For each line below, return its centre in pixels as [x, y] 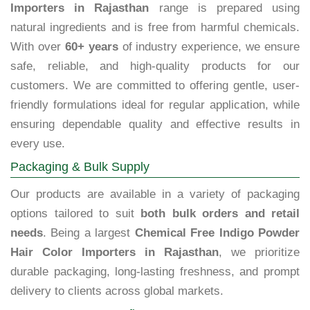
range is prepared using [225, 8]
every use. [38, 144]
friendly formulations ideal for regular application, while [155, 105]
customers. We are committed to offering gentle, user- [155, 86]
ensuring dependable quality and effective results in [155, 125]
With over [38, 47]
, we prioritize [259, 253]
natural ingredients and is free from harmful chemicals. [155, 28]
